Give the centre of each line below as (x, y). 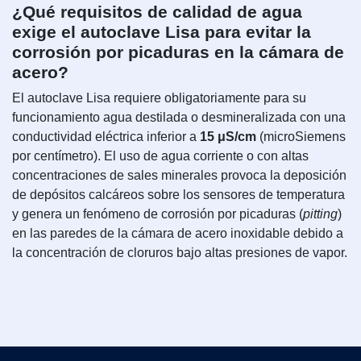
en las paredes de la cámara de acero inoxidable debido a (178, 233)
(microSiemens (301, 136)
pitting (320, 214)
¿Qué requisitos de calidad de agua (157, 11)
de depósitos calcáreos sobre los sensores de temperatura (178, 194)
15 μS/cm (228, 136)
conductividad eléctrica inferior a (106, 136)
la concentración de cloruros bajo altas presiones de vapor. (180, 252)
